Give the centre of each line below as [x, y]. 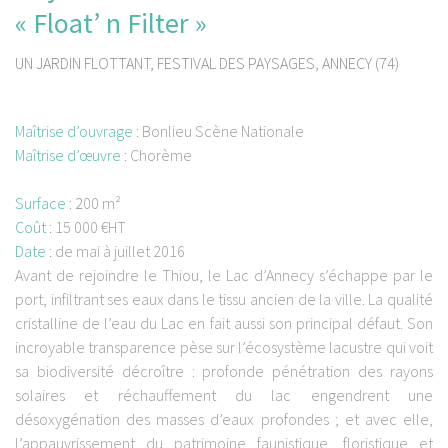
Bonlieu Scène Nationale [223, 131]
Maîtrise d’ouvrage [74, 131]
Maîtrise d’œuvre [68, 155]
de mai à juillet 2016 [120, 251]
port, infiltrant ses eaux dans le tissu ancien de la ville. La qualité [224, 299]
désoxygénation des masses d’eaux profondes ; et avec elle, [224, 419]
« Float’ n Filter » [111, 23]
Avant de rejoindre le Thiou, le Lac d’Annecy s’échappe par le [224, 275]
